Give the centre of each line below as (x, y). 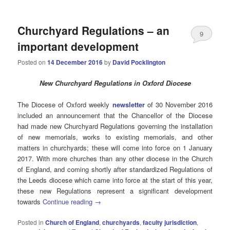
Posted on (33, 62)
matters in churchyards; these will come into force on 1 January (115, 148)
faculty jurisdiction (170, 223)
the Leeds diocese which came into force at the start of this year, (115, 180)
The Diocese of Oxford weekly (65, 105)
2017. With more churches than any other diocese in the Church (115, 159)
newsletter (128, 105)
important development (78, 46)
